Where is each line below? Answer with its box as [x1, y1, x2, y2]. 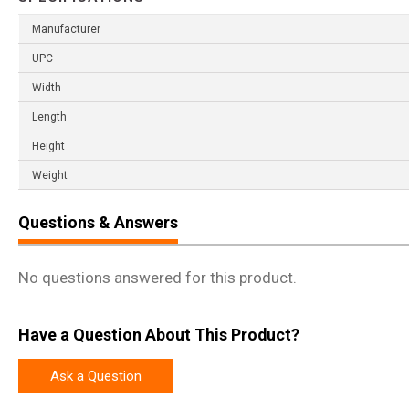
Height [32, 140, 65, 153]
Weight [32, 169, 68, 183]
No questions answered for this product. [18, 268, 297, 288]
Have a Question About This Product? [18, 324, 299, 344]
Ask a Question [50, 368, 142, 385]
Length [32, 110, 67, 124]
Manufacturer [32, 23, 100, 37]
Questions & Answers [18, 213, 178, 233]
